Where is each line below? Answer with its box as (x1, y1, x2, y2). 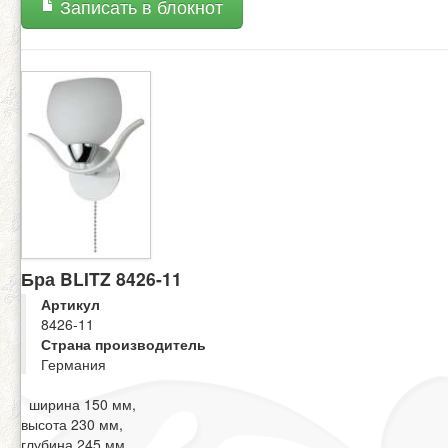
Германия (41, 354, 106, 375)
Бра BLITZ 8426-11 (21, 266, 182, 292)
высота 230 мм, (21, 414, 123, 435)
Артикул (41, 294, 100, 315)
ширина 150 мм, (21, 394, 136, 415)
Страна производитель (41, 334, 206, 355)
